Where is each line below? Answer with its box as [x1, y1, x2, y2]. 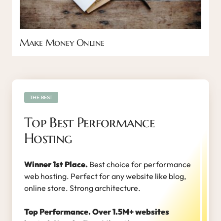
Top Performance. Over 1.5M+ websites [24, 206, 169, 217]
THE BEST [30, 94, 52, 101]
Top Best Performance [24, 113, 155, 131]
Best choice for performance [88, 159, 191, 169]
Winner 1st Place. [24, 159, 88, 169]
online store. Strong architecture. [24, 183, 142, 193]
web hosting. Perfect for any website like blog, [24, 171, 186, 181]
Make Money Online [20, 36, 105, 48]
